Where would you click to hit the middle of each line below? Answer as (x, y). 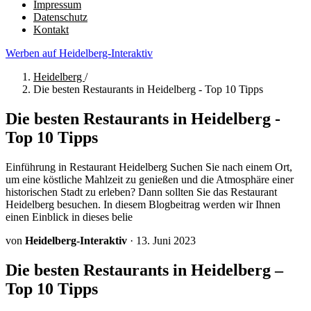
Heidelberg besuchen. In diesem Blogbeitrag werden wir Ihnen (143, 204)
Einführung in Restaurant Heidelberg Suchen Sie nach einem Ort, (149, 167)
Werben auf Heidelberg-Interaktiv (79, 53)
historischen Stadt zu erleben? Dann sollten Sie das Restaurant (141, 192)
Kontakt (51, 30)
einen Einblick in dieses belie (69, 217)
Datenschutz (60, 17)
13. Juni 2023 (166, 240)
